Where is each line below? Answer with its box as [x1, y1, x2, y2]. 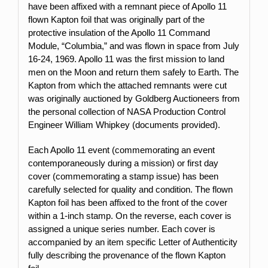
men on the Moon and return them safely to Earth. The [28, 66, 239, 77]
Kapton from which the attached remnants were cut [28, 80, 227, 90]
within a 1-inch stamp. [28, 210, 115, 221]
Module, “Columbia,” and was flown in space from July [28, 40, 239, 51]
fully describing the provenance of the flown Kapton [28, 249, 226, 260]
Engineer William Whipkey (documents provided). [28, 119, 220, 130]
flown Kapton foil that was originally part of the [28, 14, 205, 25]
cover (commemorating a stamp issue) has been [28, 170, 218, 181]
